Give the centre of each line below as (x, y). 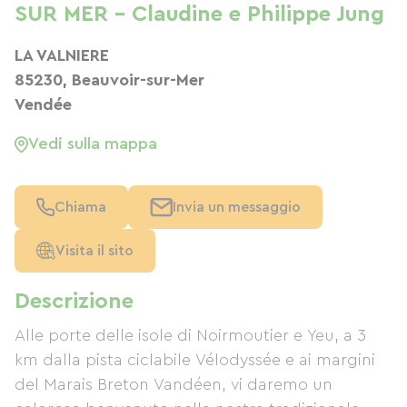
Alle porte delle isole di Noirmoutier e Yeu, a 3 (190, 335)
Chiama (80, 207)
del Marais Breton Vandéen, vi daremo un (174, 384)
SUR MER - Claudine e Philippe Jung (199, 15)
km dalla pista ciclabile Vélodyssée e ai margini (195, 360)
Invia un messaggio (237, 207)
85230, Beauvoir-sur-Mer (109, 80)
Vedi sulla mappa (93, 144)
